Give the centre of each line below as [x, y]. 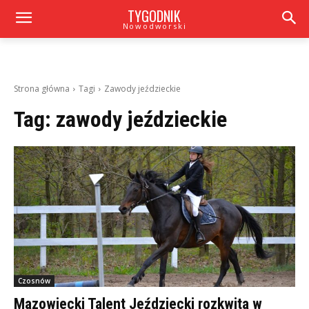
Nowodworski [154, 26]
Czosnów [34, 281]
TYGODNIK [154, 16]
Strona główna [42, 89]
